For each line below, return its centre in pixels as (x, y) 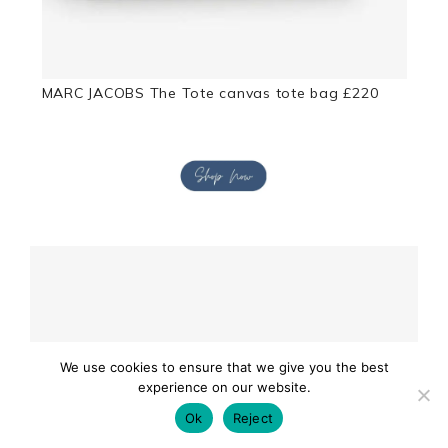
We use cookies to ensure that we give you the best (224, 367)
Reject (252, 417)
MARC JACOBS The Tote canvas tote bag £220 (210, 93)
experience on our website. (224, 387)
